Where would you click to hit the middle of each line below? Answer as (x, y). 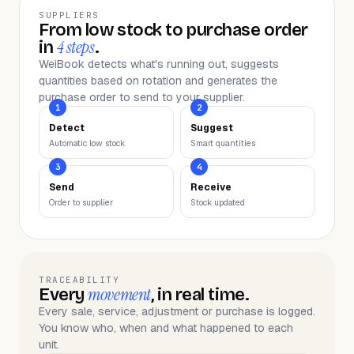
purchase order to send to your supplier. (142, 97)
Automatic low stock (87, 143)
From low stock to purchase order (173, 30)
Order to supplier (81, 202)
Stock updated (218, 202)
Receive (211, 187)
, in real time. (200, 295)
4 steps (75, 47)
